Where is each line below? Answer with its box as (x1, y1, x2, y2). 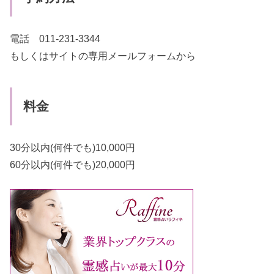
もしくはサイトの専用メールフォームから (10, 50, 196, 61)
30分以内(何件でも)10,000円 (10, 141, 136, 153)
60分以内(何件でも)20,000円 (10, 158, 136, 170)
